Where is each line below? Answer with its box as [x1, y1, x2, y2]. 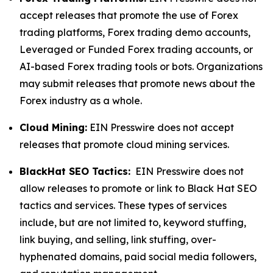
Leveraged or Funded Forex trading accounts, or [19, 43, 253, 55]
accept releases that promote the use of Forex [19, 9, 238, 21]
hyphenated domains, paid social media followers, [19, 250, 257, 263]
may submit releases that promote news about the [19, 77, 255, 90]
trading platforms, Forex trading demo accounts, [19, 26, 250, 38]
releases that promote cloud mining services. [19, 138, 232, 151]
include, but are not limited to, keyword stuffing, [19, 216, 246, 229]
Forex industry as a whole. [19, 94, 142, 107]
